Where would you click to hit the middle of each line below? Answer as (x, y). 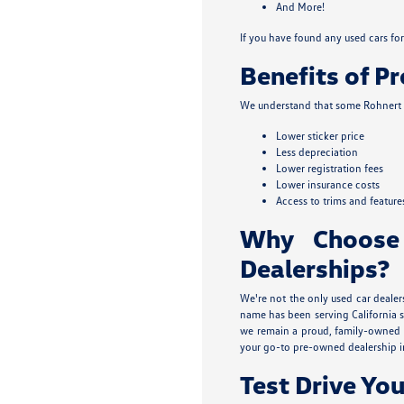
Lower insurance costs (328, 184)
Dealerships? (316, 268)
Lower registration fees (330, 168)
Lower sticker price (321, 136)
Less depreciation (317, 152)
